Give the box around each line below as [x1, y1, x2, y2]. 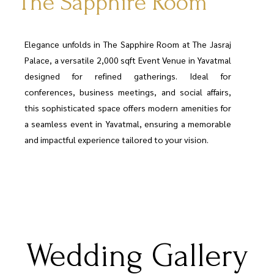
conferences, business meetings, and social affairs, [24, 86, 231, 98]
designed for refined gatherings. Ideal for [24, 70, 231, 82]
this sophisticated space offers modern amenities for [24, 102, 231, 114]
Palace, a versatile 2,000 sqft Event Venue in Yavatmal [24, 54, 231, 66]
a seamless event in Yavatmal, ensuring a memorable [24, 118, 231, 130]
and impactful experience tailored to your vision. [24, 134, 209, 146]
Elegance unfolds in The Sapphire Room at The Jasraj [24, 39, 231, 50]
